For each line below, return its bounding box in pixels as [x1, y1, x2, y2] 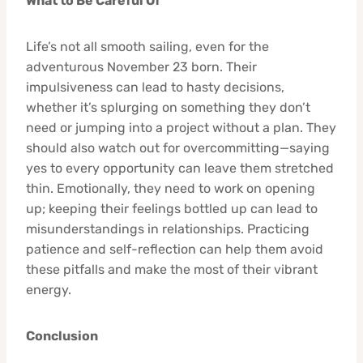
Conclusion [26, 327, 98, 344]
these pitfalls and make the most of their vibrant [26, 261, 318, 277]
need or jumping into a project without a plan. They [26, 119, 336, 135]
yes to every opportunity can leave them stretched [26, 160, 334, 176]
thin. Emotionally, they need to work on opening [26, 180, 315, 196]
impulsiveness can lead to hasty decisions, [26, 79, 284, 95]
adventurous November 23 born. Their [26, 58, 257, 75]
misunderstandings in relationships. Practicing [26, 220, 310, 237]
